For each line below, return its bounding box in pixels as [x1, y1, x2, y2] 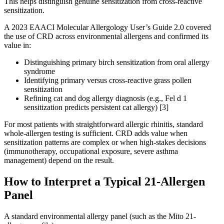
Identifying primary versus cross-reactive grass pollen [24, 76, 191, 85]
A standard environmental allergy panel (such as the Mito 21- [4, 212, 196, 221]
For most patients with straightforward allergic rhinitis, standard [4, 120, 203, 129]
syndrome [24, 67, 55, 76]
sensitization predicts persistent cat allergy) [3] [24, 103, 168, 112]
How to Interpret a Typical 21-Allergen [4, 175, 205, 188]
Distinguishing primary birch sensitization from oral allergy [24, 58, 209, 67]
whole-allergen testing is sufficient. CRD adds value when [4, 129, 187, 138]
